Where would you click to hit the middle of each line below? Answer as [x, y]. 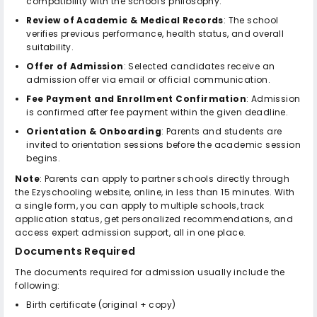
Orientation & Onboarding [94, 131]
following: [38, 285]
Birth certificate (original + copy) [101, 304]
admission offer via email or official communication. [149, 79]
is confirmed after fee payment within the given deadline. [157, 112]
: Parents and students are [222, 131]
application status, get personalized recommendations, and [154, 219]
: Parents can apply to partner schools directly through [165, 178]
